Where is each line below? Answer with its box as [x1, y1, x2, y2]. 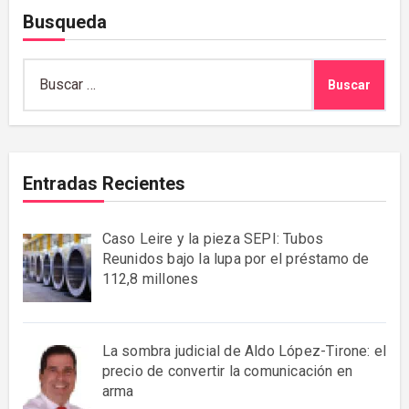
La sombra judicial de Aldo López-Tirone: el [101, 341, 387, 360]
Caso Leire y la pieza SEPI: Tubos [101, 229, 324, 247]
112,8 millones [101, 269, 199, 288]
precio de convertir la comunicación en [101, 362, 353, 380]
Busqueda [22, 10, 107, 33]
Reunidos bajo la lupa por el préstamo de [101, 249, 370, 267]
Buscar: [21, 60, 68, 79]
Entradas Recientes [22, 172, 185, 194]
